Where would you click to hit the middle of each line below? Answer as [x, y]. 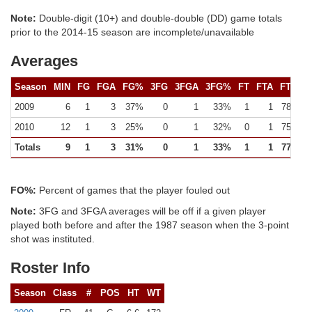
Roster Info [50, 268]
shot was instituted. [53, 239]
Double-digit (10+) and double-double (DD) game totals [159, 18]
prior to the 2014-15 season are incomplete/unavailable [132, 32]
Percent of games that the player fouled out [133, 190]
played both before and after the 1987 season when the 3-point [150, 225]
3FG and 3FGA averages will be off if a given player [151, 211]
